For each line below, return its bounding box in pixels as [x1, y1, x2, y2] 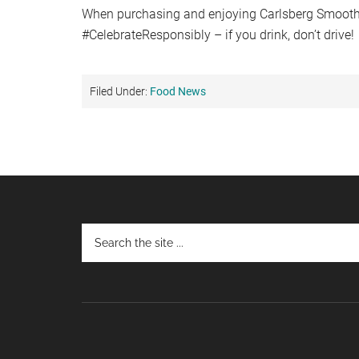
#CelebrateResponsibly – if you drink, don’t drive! [82, 27, 354, 42]
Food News [150, 85, 206, 98]
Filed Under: [90, 85, 150, 98]
